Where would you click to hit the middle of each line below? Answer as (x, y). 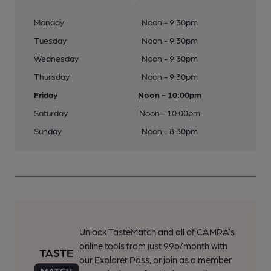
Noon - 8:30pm (169, 131)
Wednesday (56, 58)
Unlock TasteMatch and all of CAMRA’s (157, 232)
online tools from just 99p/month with (153, 246)
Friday (46, 94)
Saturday (51, 113)
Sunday (48, 131)
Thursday (52, 76)
